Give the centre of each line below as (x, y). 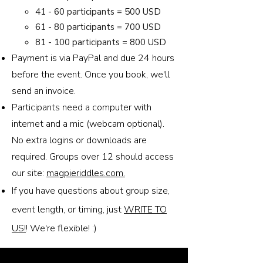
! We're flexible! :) (61, 228)
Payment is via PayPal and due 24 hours (93, 58)
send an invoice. (44, 91)
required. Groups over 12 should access (93, 157)
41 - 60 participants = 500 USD (98, 12)
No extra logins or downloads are (79, 140)
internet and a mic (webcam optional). (88, 124)
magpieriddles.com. (86, 173)
